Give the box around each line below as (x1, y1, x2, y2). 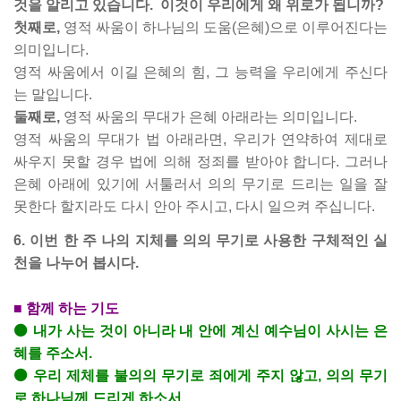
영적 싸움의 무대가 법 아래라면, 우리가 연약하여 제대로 (13, 132, 388, 147)
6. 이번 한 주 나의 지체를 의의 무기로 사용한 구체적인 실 (13, 233, 388, 248)
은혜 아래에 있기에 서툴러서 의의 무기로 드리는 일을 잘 (13, 176, 388, 192)
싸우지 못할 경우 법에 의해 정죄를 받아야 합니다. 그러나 (13, 154, 388, 169)
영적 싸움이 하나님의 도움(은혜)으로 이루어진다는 (64, 20, 388, 35)
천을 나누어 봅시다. (13, 255, 142, 270)
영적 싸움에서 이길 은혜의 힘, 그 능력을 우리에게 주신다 (13, 64, 388, 80)
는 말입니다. (13, 87, 92, 102)
